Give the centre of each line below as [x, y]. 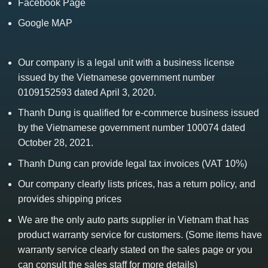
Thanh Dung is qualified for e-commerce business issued [139, 113]
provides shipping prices [70, 199]
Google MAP [45, 23]
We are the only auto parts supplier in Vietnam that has [134, 220]
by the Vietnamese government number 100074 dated [132, 128]
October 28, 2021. [56, 143]
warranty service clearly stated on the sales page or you [135, 249]
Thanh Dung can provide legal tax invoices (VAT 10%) [133, 163]
